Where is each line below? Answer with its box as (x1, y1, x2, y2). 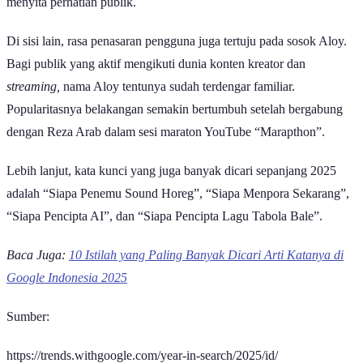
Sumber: (6, 309, 49, 323)
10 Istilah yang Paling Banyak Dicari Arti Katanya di (69, 247, 344, 262)
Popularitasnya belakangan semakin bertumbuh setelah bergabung (6, 101, 343, 116)
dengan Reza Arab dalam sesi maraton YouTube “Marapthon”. (6, 124, 325, 139)
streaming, (6, 79, 63, 93)
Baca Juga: (6, 247, 69, 262)
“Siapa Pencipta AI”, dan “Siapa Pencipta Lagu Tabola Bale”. (6, 208, 322, 223)
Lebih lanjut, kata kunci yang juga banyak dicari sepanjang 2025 (6, 163, 336, 177)
